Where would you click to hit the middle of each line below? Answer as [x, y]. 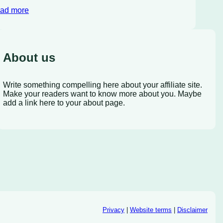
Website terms [151, 210]
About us [29, 57]
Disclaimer [192, 210]
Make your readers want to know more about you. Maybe [102, 94]
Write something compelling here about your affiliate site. [102, 85]
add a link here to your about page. [64, 103]
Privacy [113, 210]
